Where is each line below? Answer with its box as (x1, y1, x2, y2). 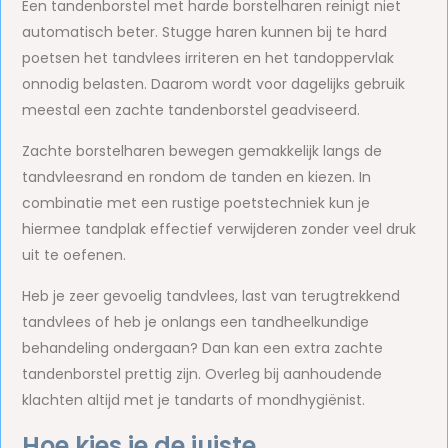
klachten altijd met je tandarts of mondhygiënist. (22, 390, 366, 410)
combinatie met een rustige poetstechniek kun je (22, 193, 371, 213)
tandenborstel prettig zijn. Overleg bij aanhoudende (22, 364, 383, 384)
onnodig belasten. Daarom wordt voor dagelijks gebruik (22, 74, 406, 94)
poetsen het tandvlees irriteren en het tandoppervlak (22, 48, 395, 68)
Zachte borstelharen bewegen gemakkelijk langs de (22, 141, 383, 161)
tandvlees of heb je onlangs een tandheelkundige (22, 312, 370, 332)
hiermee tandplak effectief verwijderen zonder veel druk (22, 219, 417, 239)
